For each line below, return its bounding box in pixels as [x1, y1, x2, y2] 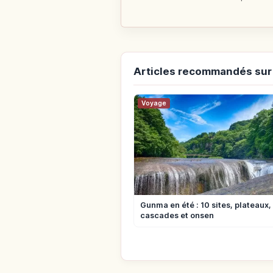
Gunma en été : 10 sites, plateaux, [140, 200, 271, 210]
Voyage [141, 99, 166, 108]
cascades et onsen [140, 211, 214, 221]
